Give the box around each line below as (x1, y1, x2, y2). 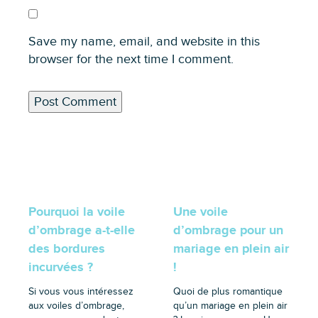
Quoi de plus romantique (172, 285, 283, 297)
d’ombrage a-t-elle (28, 222, 135, 238)
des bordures (28, 241, 105, 257)
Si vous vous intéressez (28, 285, 133, 297)
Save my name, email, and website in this (28, 34, 260, 50)
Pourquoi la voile (28, 204, 125, 220)
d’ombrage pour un (172, 222, 283, 238)
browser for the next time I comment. (28, 52, 234, 67)
